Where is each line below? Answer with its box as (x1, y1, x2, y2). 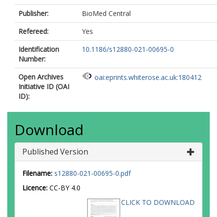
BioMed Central (82, 9, 131, 18)
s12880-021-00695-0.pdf (54, 169, 131, 178)
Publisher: (18, 9, 48, 18)
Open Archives (18, 72, 63, 81)
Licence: (22, 183, 49, 192)
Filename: (22, 169, 52, 178)
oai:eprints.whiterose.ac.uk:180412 (94, 73, 201, 82)
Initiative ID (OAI (18, 82, 69, 91)
